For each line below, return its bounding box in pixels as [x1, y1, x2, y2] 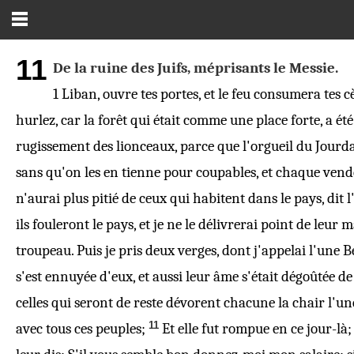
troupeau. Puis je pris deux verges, [16, 242, 222, 259]
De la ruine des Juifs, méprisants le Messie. [53, 59, 339, 77]
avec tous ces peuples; [16, 320, 145, 337]
